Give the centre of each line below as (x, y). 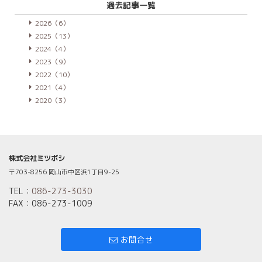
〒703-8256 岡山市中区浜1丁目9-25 (64, 171)
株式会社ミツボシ (37, 158)
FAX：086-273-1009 (51, 203)
